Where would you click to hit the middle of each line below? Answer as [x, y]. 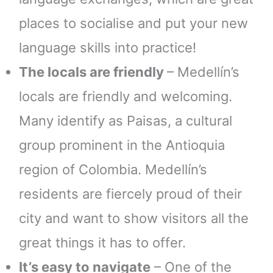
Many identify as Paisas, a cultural [126, 120]
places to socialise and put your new [133, 23]
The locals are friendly [93, 72]
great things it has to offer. [102, 242]
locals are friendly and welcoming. [126, 96]
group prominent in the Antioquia [122, 145]
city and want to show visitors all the [134, 218]
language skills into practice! [108, 47]
